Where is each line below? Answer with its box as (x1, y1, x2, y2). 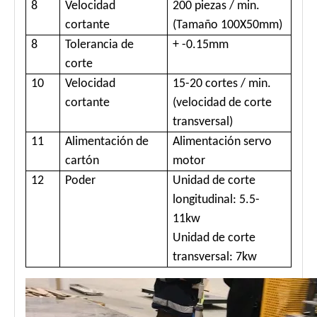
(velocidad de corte (173, 96, 272, 110)
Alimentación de (65, 135, 149, 149)
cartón (65, 154, 99, 168)
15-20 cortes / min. (173, 77, 271, 91)
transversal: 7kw (173, 250, 257, 265)
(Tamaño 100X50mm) (173, 18, 282, 33)
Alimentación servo (173, 135, 272, 149)
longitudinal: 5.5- (173, 193, 260, 207)
